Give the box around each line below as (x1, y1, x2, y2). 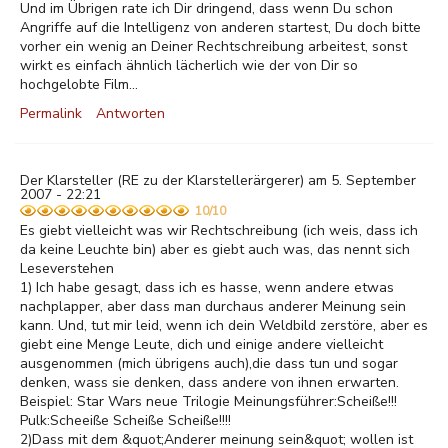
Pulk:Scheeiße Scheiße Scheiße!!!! (20, 411, 231, 430)
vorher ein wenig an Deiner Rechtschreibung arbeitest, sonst (20, 37, 407, 56)
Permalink (20, 104, 82, 123)
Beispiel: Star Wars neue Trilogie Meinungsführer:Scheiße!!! (20, 392, 397, 411)
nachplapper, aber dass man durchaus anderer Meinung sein (20, 297, 406, 316)
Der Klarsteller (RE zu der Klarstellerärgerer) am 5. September (20, 171, 416, 190)
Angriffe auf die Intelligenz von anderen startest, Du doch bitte (20, 18, 421, 37)
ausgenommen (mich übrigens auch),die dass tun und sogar (20, 354, 398, 373)
